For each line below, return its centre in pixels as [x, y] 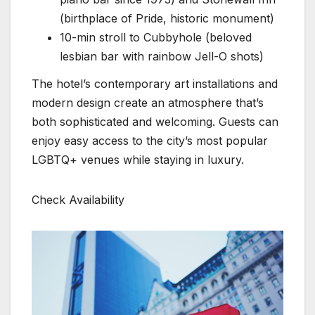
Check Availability [80, 200]
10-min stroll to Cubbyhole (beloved [156, 37]
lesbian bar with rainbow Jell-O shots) [162, 56]
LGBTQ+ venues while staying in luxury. [138, 160]
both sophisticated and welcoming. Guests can [155, 122]
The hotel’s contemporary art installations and [155, 84]
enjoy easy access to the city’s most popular [150, 141]
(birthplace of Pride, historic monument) [167, 18]
